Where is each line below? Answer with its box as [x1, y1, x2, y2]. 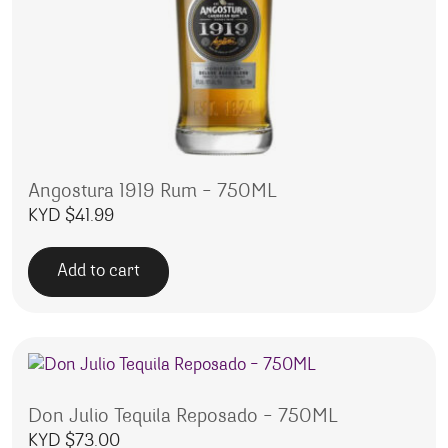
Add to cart [57, 262, 140, 281]
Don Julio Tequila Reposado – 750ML [28, 406, 338, 427]
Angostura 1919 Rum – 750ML [28, 182, 277, 202]
